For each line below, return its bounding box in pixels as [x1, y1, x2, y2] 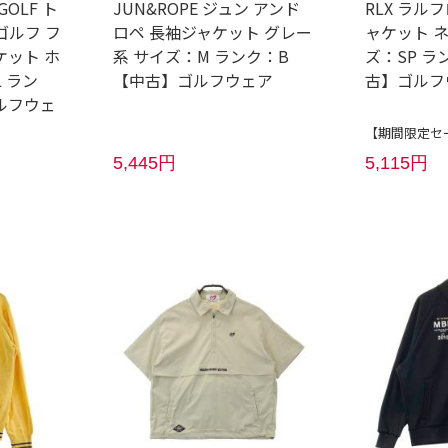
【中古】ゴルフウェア [112, 67, 273, 92]
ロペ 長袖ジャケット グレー [112, 19, 312, 44]
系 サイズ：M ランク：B [112, 43, 289, 68]
